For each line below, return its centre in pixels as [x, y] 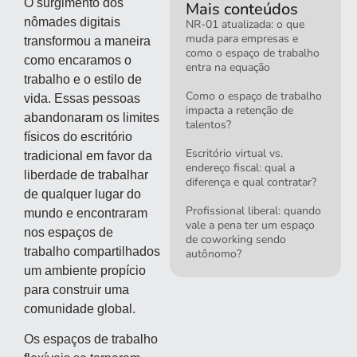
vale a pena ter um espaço [251, 225]
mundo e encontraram [86, 213]
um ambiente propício [85, 271]
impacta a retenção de [240, 110]
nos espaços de [69, 232]
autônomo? [214, 254]
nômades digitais [72, 22]
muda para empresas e [242, 39]
